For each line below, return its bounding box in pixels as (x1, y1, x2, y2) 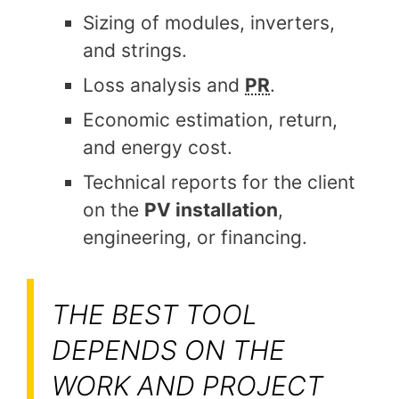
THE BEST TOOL (52, 298, 257, 331)
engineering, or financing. (83, 225, 307, 248)
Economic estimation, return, (83, 108, 338, 131)
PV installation (144, 198, 278, 221)
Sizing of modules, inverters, (83, 11, 335, 34)
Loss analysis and (83, 73, 245, 96)
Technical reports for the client (83, 170, 355, 193)
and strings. (83, 38, 187, 61)
